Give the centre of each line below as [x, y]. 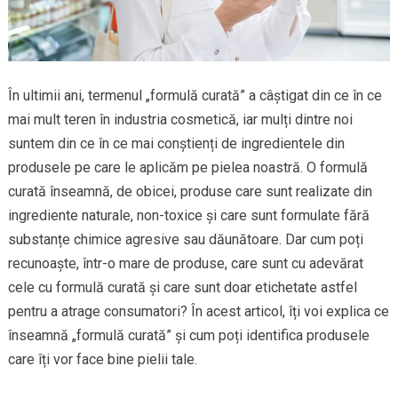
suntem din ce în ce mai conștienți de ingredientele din [176, 144]
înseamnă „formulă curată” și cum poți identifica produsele [188, 336]
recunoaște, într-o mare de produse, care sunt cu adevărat [185, 264]
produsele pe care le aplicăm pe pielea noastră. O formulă [187, 168]
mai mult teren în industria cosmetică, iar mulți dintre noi [180, 120]
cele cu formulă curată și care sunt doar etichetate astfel [182, 288]
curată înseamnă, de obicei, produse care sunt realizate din [190, 192]
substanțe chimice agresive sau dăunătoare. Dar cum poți [185, 240]
